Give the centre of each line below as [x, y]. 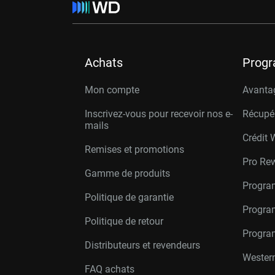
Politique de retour [124, 221]
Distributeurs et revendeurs [142, 245]
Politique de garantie [129, 197]
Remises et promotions [134, 149]
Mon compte [112, 90]
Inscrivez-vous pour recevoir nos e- [159, 114]
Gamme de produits [127, 173]
